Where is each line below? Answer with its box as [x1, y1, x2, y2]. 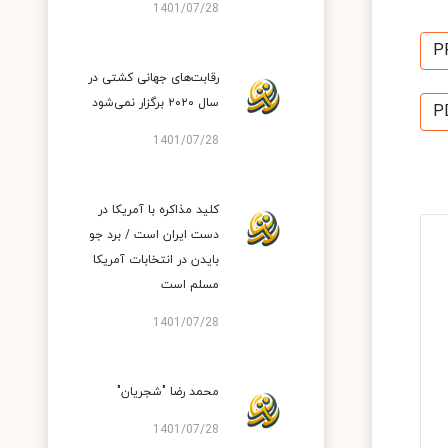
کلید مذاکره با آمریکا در [98, 202, 219, 218]
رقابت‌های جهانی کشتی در [88, 70, 219, 86]
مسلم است [161, 277, 219, 293]
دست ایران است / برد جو [89, 227, 219, 243]
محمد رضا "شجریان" [117, 384, 219, 400]
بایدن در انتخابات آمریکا [93, 252, 219, 268]
